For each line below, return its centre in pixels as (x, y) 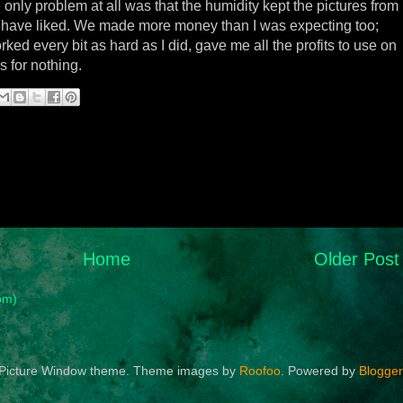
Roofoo (260, 370)
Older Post (357, 259)
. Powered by (319, 370)
